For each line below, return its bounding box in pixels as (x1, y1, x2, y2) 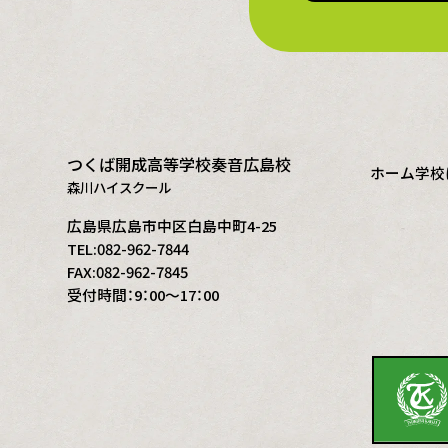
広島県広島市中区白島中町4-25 (67, 215, 278, 237)
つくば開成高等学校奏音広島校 (67, 152, 292, 177)
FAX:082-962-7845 (67, 261, 189, 283)
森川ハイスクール (67, 177, 172, 198)
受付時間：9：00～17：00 (67, 284, 220, 306)
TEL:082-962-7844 (67, 238, 190, 260)
